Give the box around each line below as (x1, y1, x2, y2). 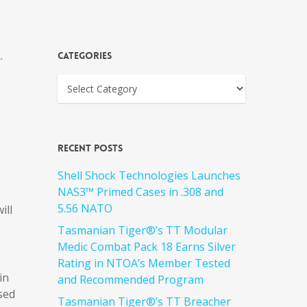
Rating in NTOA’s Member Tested (58, 256, 231, 271)
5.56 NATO (58, 201, 113, 216)
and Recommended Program (58, 272, 204, 287)
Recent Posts (58, 142, 123, 154)
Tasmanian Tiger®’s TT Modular (58, 223, 228, 238)
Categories (58, 49, 112, 62)
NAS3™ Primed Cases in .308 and (58, 184, 224, 199)
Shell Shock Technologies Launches (58, 168, 241, 183)
